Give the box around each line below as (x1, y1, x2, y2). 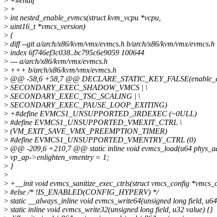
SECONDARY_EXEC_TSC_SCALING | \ (8, 92, 140, 101)
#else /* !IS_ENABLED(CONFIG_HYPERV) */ (8, 188, 158, 197)
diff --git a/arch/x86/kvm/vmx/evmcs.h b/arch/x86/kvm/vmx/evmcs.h (8, 40, 215, 48)
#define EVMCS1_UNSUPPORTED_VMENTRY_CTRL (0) (8, 136, 196, 144)
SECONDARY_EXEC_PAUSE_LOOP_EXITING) (8, 101, 167, 109)
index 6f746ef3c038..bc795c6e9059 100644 (8, 48, 144, 57)
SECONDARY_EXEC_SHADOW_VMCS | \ (8, 83, 147, 92)
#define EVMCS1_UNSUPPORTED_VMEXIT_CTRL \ (8, 118, 182, 127)
